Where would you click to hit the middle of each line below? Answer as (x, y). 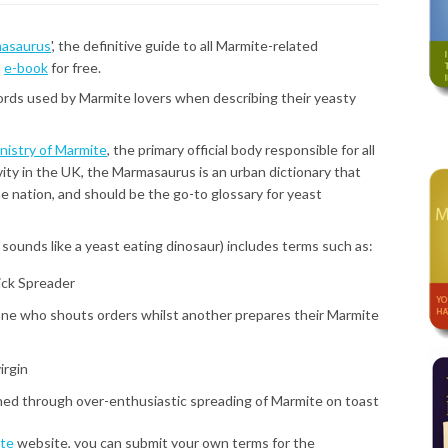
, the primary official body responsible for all (241, 149)
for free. (74, 67)
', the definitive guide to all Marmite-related (184, 45)
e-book (26, 67)
